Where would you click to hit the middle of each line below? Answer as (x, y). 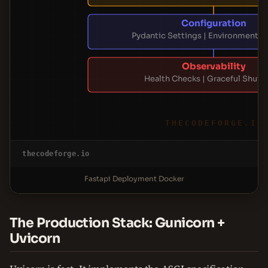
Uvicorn (35, 238)
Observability (214, 66)
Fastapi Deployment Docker (134, 179)
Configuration (214, 23)
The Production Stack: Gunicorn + (117, 223)
